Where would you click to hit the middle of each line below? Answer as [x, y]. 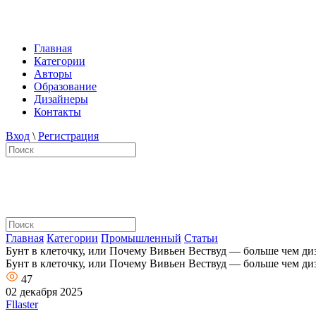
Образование [65, 86]
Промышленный [141, 238]
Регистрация [68, 136]
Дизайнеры [61, 99]
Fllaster [22, 304]
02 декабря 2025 [44, 292]
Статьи [201, 238]
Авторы [53, 74]
